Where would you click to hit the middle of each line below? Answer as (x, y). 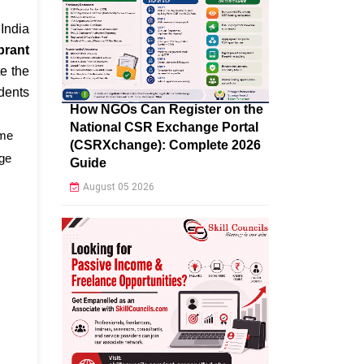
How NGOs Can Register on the (167, 110)
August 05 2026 (119, 187)
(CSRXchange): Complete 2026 (165, 145)
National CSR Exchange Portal (164, 128)
